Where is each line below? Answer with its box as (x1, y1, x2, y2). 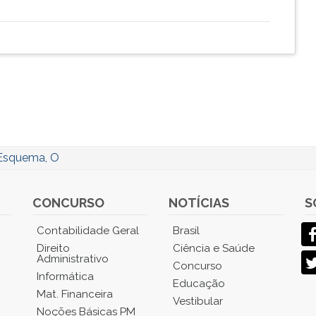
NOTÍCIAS (168, 195, 229, 210)
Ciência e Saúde (172, 242, 255, 255)
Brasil (172, 224, 200, 237)
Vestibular (172, 295, 223, 308)
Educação (172, 277, 225, 290)
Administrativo (37, 253, 109, 265)
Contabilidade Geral (37, 224, 140, 237)
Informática (37, 270, 95, 283)
